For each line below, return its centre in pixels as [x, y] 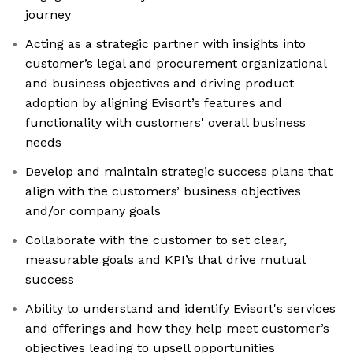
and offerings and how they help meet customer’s [177, 329]
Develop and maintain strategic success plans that [179, 172]
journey [48, 15]
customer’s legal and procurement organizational [176, 64]
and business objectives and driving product [160, 84]
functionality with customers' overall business [165, 123]
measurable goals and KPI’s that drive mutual [165, 260]
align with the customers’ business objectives [163, 191]
